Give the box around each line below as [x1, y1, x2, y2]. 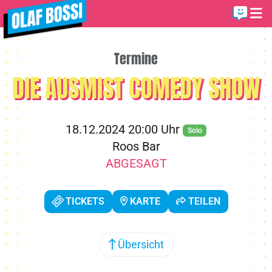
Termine [114, 49, 158, 69]
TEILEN [185, 195, 220, 207]
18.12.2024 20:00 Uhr [65, 122, 183, 137]
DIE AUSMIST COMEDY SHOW [12, 70, 260, 106]
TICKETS [63, 195, 104, 207]
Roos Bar [112, 139, 160, 154]
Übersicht [115, 238, 164, 251]
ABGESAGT [105, 156, 167, 171]
